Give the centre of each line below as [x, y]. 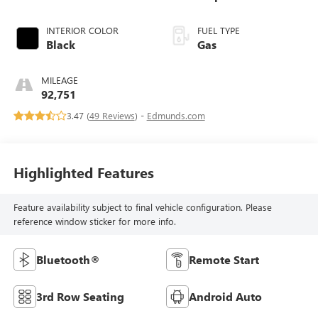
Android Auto [225, 296]
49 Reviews [112, 116]
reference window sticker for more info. [94, 221]
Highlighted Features [83, 172]
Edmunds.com [176, 116]
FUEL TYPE [219, 31]
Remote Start [224, 259]
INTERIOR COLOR [82, 31]
